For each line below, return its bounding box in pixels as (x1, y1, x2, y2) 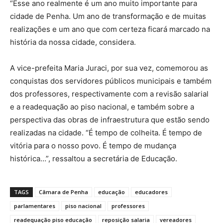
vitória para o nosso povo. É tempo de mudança (10, 140, 176, 150)
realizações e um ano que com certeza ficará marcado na (10, 24, 210, 34)
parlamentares (14, 202, 55, 210)
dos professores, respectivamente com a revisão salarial (10, 89, 209, 99)
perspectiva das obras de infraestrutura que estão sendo (10, 114, 210, 124)
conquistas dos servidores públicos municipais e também (10, 76, 212, 86)
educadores (135, 188, 168, 196)
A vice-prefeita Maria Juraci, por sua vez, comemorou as (10, 63, 208, 73)
